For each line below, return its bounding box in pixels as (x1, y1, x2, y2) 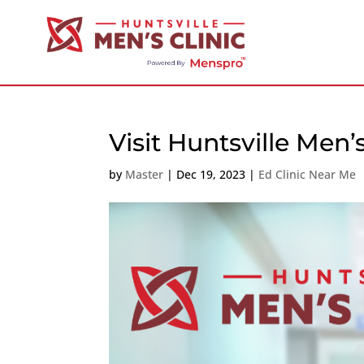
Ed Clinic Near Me (258, 167, 357, 182)
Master (125, 167, 164, 182)
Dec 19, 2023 (176, 167, 246, 182)
